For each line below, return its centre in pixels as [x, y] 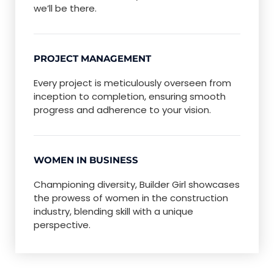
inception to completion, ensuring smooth [130, 96]
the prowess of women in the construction [131, 198]
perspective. [62, 224]
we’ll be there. [65, 8]
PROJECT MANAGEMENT [92, 58]
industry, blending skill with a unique [113, 211]
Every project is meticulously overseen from [132, 83]
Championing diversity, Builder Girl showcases [137, 184]
